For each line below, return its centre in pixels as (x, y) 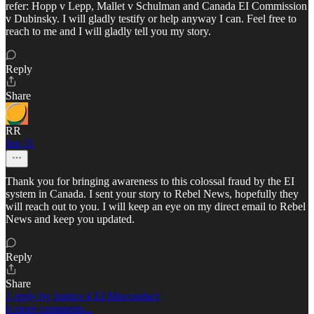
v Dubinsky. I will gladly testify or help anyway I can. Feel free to (151, 19)
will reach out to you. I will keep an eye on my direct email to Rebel (156, 207)
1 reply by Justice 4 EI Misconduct (82, 296)
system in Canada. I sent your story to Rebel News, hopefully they (152, 194)
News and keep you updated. (70, 219)
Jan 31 (20, 144)
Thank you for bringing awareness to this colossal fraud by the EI (150, 182)
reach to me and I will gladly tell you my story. (108, 32)
